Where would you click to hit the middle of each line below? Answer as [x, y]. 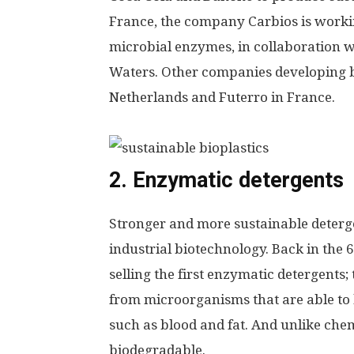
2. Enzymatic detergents [226, 180]
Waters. [135, 72]
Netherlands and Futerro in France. [222, 97]
